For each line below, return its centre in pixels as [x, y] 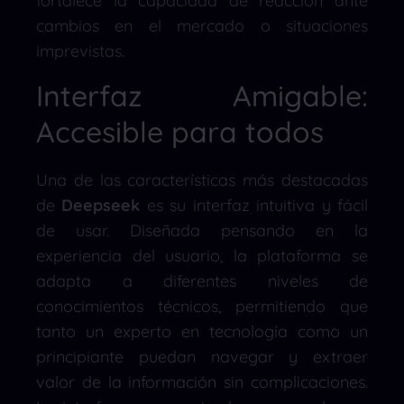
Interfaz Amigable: [202, 95]
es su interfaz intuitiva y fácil [254, 205]
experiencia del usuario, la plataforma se [202, 255]
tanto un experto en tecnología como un [202, 331]
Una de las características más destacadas [202, 179]
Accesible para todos [180, 131]
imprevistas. [80, 50]
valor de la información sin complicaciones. [202, 381]
